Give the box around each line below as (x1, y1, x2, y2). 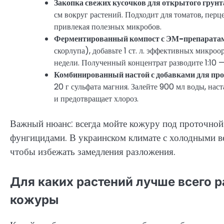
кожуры (10, 192, 58, 207)
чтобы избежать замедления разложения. (10, 144, 175, 158)
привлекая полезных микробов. (54, 20, 161, 32)
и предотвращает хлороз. (54, 92, 138, 104)
